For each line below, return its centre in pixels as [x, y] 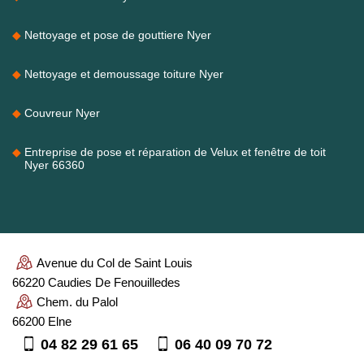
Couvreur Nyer [62, 113]
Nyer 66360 [54, 165]
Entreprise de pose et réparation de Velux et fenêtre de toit [175, 152]
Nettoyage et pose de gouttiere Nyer [118, 35]
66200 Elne [42, 321]
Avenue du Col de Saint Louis [115, 262]
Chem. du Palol [77, 301]
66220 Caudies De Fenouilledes [96, 282]
